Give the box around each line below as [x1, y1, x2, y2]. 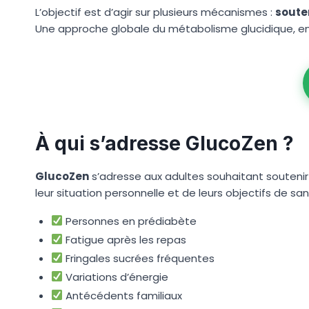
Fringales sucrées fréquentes [62, 250, 215, 266]
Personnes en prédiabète [62, 213, 197, 228]
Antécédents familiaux [62, 288, 182, 303]
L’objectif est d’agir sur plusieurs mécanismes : [35, 4, 275, 19]
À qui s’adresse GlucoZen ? [35, 131, 294, 155]
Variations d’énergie [62, 269, 168, 284]
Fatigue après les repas [62, 232, 186, 247]
